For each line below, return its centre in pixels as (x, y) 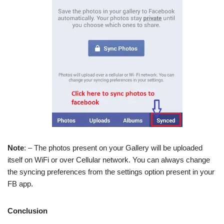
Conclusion (27, 211)
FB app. (20, 184)
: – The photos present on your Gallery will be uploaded (113, 148)
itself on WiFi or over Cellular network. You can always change (109, 160)
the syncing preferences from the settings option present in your (111, 172)
